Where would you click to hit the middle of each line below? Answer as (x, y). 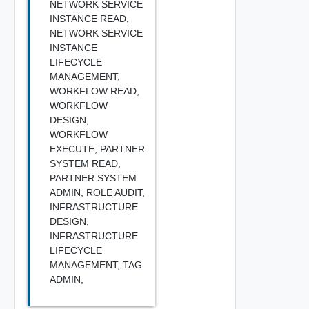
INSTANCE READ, (89, 18)
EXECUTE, (74, 149)
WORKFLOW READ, (94, 91)
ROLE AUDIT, (115, 192)
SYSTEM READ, (85, 163)
